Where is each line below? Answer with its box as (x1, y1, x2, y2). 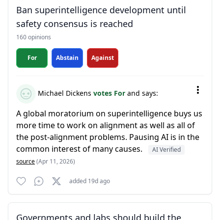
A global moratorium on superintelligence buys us (16, 108, 202, 119)
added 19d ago (69, 177, 110, 185)
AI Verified (152, 145, 181, 154)
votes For (93, 88, 127, 98)
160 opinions (16, 33, 51, 41)
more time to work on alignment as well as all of (16, 120, 195, 131)
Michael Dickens (36, 88, 93, 98)
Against (91, 54, 114, 62)
